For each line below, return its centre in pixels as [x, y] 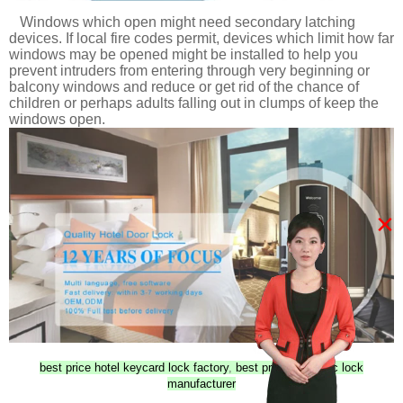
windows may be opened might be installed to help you [184, 54]
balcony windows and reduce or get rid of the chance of [184, 86]
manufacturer [201, 384]
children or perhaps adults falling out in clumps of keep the [194, 103]
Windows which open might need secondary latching [182, 22]
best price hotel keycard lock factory [134, 368]
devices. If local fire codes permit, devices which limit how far [201, 38]
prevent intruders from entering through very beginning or [189, 70]
